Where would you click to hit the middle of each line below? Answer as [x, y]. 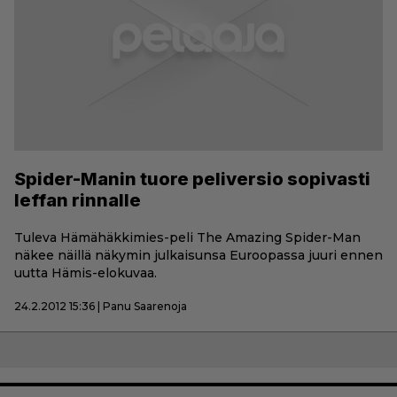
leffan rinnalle [78, 200]
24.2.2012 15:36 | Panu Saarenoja [101, 306]
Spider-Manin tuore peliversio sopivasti [192, 179]
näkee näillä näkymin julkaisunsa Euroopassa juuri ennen [198, 255]
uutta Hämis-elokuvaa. [86, 272]
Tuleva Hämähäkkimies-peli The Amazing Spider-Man [187, 237]
